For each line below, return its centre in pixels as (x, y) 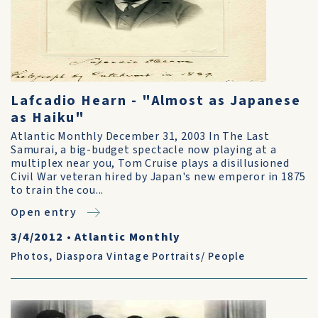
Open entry (44, 212)
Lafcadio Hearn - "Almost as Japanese (156, 101)
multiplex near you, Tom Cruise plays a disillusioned (150, 163)
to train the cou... (57, 190)
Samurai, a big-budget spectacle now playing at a (144, 150)
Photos (30, 257)
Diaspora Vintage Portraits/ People (150, 257)
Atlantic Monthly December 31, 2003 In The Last (140, 136)
